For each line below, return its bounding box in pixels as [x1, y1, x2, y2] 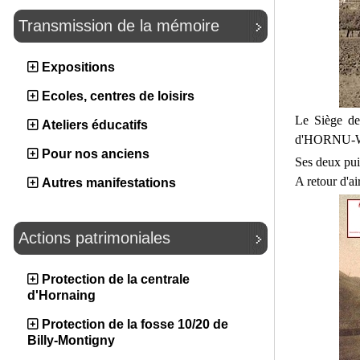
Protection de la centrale [42, 272, 190, 286]
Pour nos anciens [42, 147, 149, 161]
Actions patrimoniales [18, 229, 170, 247]
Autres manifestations [42, 176, 176, 190]
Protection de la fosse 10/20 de [42, 317, 228, 331]
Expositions [42, 60, 115, 74]
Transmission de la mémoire [18, 17, 219, 35]
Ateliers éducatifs [42, 118, 148, 132]
